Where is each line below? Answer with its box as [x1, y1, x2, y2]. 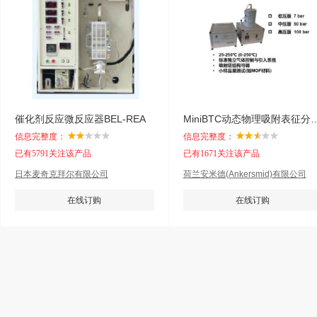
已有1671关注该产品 [183, 149, 260, 158]
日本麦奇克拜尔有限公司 [15, 169, 108, 179]
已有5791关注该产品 [15, 149, 91, 158]
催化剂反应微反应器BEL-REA [15, 113, 146, 125]
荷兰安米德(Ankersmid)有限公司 [183, 169, 306, 179]
